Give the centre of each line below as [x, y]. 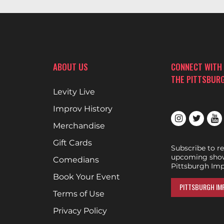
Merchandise [79, 126]
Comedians [76, 160]
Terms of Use [78, 194]
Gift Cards [72, 143]
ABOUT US [70, 67]
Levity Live [74, 92]
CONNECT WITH [197, 67]
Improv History [82, 109]
